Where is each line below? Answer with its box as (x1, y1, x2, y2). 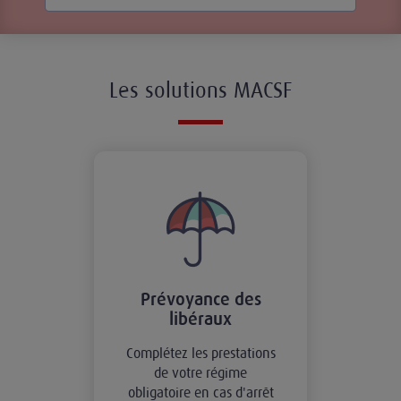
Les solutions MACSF (109, 78, 292, 103)
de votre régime (154, 364, 247, 381)
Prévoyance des (140, 289, 261, 311)
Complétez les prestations (125, 345, 276, 362)
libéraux (169, 309, 232, 330)
